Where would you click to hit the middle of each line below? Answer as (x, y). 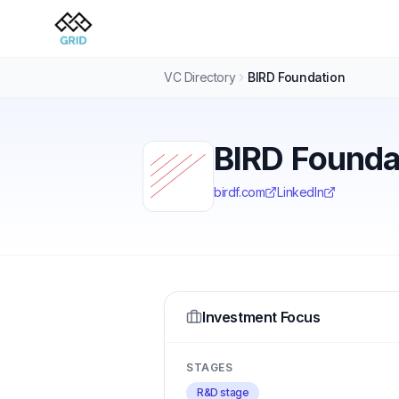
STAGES (210, 367)
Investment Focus (261, 317)
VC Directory (200, 77)
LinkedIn (301, 192)
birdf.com (240, 192)
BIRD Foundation (297, 77)
